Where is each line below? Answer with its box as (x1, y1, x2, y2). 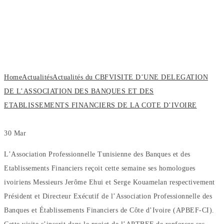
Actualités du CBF (52, 73, 109, 81)
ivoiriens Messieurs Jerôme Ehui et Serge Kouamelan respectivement (4, 178, 215, 186)
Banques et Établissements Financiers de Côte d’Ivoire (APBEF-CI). (4, 206, 214, 214)
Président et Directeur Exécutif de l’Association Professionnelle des (4, 192, 212, 200)
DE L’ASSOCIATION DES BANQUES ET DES (4, 87, 154, 95)
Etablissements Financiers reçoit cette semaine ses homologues (4, 164, 195, 172)
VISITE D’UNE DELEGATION (108, 73, 208, 81)
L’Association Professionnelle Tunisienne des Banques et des (4, 150, 190, 158)
